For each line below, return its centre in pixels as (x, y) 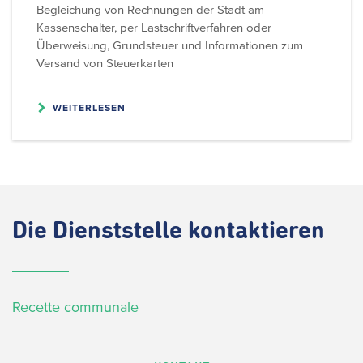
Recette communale (75, 307)
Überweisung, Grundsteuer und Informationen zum (170, 45)
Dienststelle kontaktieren (189, 231)
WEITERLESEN (89, 107)
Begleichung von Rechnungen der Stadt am (150, 9)
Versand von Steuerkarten (105, 62)
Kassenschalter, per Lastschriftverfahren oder (154, 27)
